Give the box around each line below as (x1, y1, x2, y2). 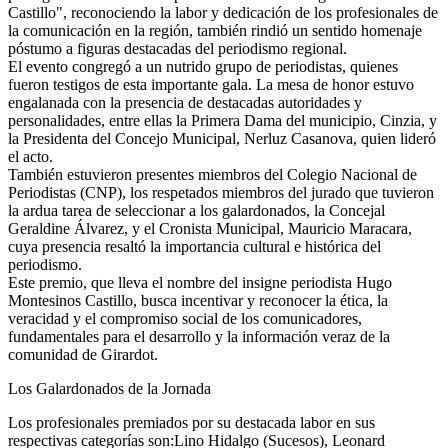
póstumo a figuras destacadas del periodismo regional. (8, 40, 347, 58)
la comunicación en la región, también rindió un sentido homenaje (8, 22, 422, 40)
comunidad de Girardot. (8, 346, 158, 364)
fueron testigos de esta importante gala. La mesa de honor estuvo (8, 76, 414, 94)
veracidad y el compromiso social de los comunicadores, (8, 310, 362, 328)
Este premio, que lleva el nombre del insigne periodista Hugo (8, 274, 392, 292)
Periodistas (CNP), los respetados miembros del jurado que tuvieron (8, 184, 434, 202)
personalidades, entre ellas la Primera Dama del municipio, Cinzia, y (8, 112, 437, 130)
